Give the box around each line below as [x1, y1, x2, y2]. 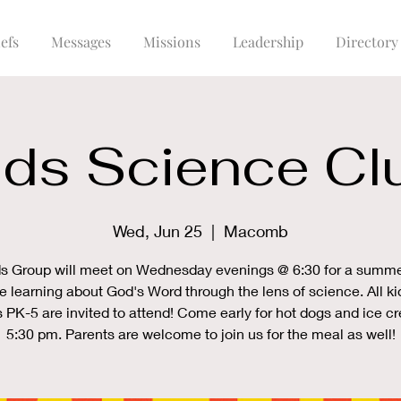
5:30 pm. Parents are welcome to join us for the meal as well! [5, 325, 396, 342]
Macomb [224, 221, 288, 241]
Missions [142, 32, 200, 51]
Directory [335, 32, 398, 51]
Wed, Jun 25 [113, 221, 202, 241]
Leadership [232, 32, 303, 51]
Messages [50, 32, 111, 51]
